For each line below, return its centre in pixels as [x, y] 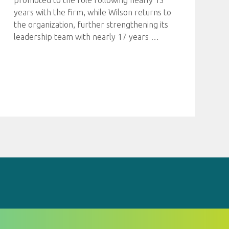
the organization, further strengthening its [91, 25]
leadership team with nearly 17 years [82, 37]
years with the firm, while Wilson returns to [92, 12]
